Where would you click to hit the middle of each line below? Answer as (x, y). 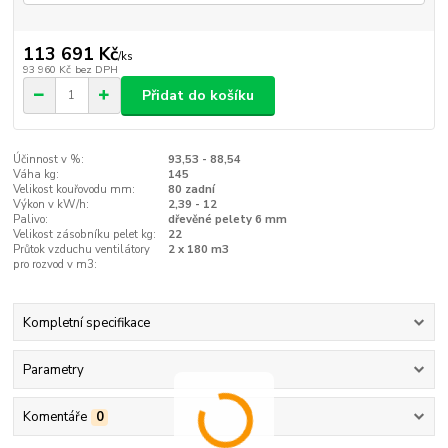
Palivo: (31, 220)
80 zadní (191, 190)
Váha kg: (36, 175)
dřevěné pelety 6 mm (227, 220)
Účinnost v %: (49, 160)
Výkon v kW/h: (51, 205)
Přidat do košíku (198, 95)
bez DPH (96, 69)
